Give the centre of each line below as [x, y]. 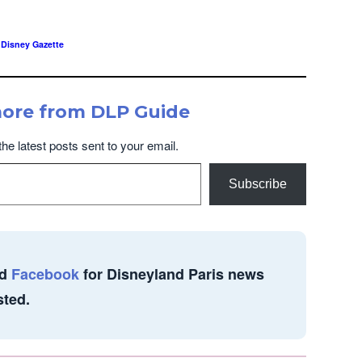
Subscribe [258, 183]
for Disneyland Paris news [172, 274]
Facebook [45, 274]
